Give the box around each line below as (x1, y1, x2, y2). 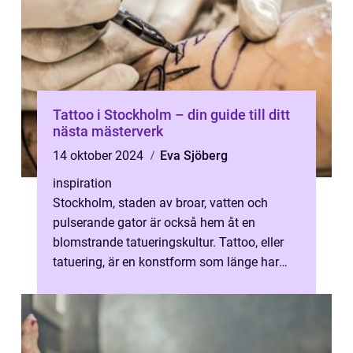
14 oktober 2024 (53, 148, 147, 163)
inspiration (53, 176, 112, 191)
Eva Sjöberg (160, 148, 228, 163)
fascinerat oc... (53, 274, 135, 289)
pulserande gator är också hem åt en (53, 215, 255, 230)
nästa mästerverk (53, 123, 163, 139)
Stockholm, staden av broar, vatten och (53, 195, 268, 210)
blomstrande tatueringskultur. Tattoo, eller (53, 235, 284, 250)
